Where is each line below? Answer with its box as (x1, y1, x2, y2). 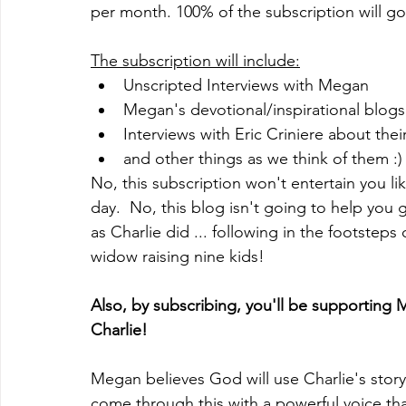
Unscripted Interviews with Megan (123, 75, 373, 96)
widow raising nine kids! (91, 246, 269, 267)
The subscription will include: (91, 51, 300, 72)
